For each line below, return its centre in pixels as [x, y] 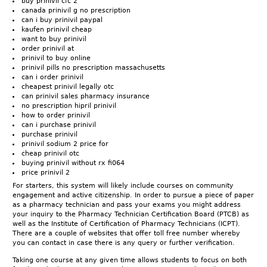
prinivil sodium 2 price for [65, 144]
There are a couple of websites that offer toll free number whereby [126, 234]
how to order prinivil [56, 115]
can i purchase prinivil [59, 125]
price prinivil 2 [46, 172]
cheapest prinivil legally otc [68, 86]
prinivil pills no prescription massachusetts [93, 67]
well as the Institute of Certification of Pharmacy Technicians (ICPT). [126, 224]
